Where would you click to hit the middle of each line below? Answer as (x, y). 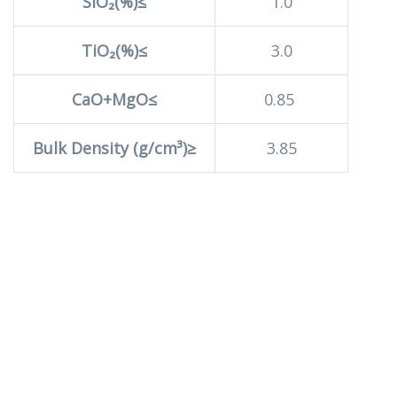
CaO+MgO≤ (114, 99)
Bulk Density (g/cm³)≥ (114, 148)
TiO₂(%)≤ (114, 51)
